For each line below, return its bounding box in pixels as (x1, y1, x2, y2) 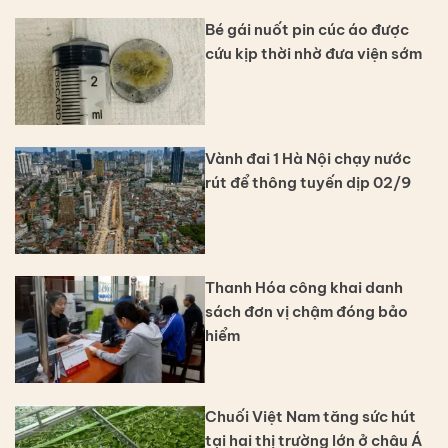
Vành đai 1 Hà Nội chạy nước (205, 148, 411, 168)
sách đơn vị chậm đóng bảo (205, 301, 408, 321)
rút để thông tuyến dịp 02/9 (205, 172, 411, 192)
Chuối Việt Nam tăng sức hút (205, 406, 416, 426)
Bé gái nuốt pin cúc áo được (205, 20, 409, 40)
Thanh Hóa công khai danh (205, 277, 403, 297)
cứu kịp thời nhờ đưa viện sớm (205, 44, 422, 64)
